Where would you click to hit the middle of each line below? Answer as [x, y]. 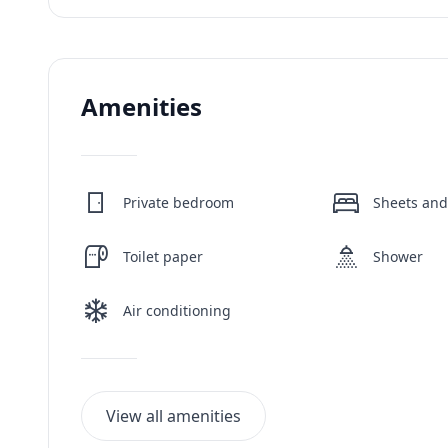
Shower [398, 256]
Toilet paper [163, 256]
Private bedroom [178, 202]
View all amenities [173, 416]
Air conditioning [177, 310]
